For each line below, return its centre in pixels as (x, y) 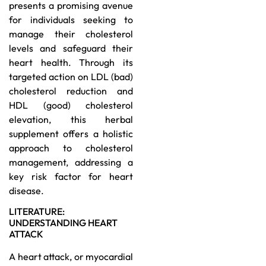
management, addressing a (71, 162)
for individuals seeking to (71, 19)
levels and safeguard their (71, 48)
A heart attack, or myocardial (71, 257)
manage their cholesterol (71, 34)
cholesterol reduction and (71, 91)
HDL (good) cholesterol (71, 105)
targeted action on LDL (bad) (71, 76)
